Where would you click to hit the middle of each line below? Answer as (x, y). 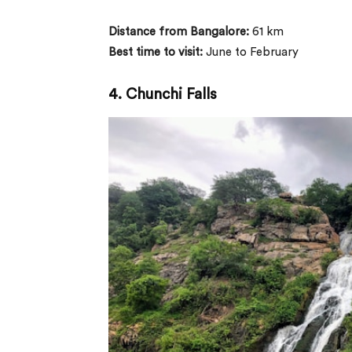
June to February (251, 52)
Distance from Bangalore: (179, 31)
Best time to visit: (156, 52)
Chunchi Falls (171, 94)
